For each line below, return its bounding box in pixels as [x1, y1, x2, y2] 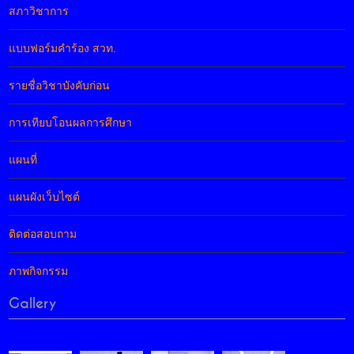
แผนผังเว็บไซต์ [9, 190, 81, 204]
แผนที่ [9, 153, 38, 167]
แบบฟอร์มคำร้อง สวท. [9, 42, 117, 55]
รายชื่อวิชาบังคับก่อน [9, 79, 111, 92]
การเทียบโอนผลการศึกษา [9, 116, 133, 130]
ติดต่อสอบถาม [9, 228, 77, 241]
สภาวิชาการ [9, 5, 70, 18]
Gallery [9, 296, 57, 311]
